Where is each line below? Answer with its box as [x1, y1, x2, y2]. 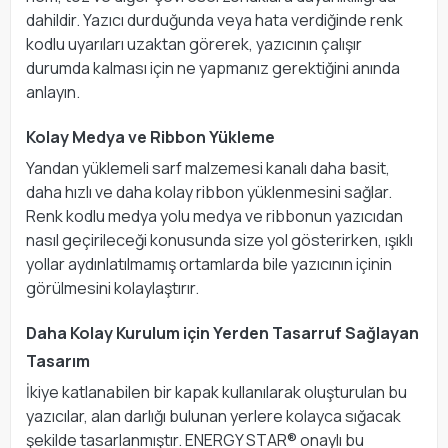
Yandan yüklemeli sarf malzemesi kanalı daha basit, [26, 156, 390, 179]
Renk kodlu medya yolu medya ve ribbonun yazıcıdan [26, 204, 403, 227]
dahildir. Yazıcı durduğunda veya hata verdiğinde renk [26, 8, 403, 31]
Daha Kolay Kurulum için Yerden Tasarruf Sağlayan [26, 321, 419, 344]
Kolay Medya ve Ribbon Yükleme [26, 125, 275, 148]
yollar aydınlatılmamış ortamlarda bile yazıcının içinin [26, 252, 392, 275]
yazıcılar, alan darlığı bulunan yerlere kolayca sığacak [26, 404, 401, 427]
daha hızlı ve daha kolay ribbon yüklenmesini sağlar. [26, 180, 392, 203]
